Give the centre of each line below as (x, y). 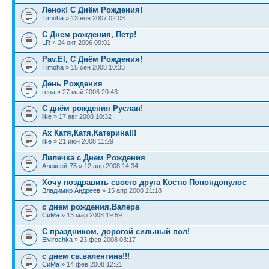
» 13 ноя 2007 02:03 (94, 18)
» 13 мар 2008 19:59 (91, 215)
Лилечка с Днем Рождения (94, 157)
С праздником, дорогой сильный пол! (116, 231)
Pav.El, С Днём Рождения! (92, 59)
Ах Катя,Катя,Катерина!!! (89, 133)
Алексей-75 (59, 165)
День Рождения (72, 83)
